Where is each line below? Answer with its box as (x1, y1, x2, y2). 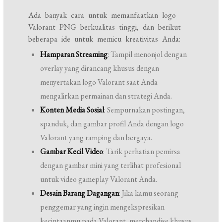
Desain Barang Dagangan (40, 188, 119, 198)
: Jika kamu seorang (119, 188, 179, 198)
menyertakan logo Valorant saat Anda (40, 77, 158, 87)
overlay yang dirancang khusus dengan (40, 63, 160, 73)
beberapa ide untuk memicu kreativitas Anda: (28, 34, 181, 44)
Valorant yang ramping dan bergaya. (40, 132, 153, 143)
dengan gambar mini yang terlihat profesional (40, 160, 181, 170)
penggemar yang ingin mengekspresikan (40, 202, 165, 212)
